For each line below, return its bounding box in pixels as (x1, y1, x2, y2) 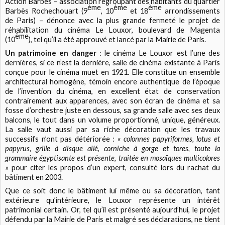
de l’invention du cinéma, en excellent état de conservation (5, 87, 220, 96)
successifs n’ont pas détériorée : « (5, 135, 124, 144)
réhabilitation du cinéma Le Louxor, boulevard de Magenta (5, 25, 220, 34)
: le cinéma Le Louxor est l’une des (96, 49, 220, 58)
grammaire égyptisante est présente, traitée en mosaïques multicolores (5, 154, 220, 163)
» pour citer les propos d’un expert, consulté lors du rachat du (5, 163, 220, 172)
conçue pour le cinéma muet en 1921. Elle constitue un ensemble (5, 68, 220, 77)
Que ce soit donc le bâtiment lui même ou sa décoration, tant (5, 186, 220, 195)
